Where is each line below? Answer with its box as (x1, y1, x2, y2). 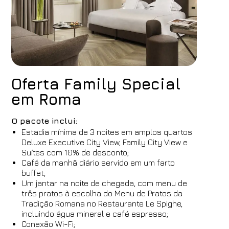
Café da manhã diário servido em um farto (21, 158, 175, 167)
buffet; (21, 168, 46, 177)
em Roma (11, 90, 82, 108)
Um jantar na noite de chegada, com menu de (21, 178, 188, 188)
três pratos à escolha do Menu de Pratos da (21, 189, 183, 198)
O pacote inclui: (11, 116, 78, 125)
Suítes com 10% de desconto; (21, 148, 129, 157)
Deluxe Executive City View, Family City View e (21, 138, 188, 147)
